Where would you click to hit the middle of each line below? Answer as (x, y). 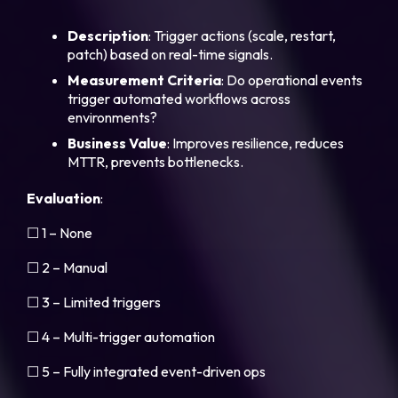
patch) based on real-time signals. (171, 55)
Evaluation (64, 199)
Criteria (195, 80)
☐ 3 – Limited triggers (94, 302)
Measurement (116, 80)
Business (97, 143)
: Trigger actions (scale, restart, (243, 36)
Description (108, 36)
